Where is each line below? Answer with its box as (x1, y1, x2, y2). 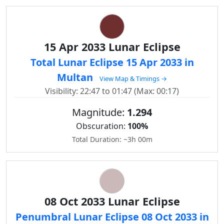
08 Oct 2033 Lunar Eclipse (44, 194, 180, 208)
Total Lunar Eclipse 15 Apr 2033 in (30, 55, 194, 69)
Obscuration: (76, 120, 127, 131)
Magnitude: (72, 105, 127, 119)
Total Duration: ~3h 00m (71, 134, 152, 144)
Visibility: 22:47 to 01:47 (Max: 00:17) (45, 85, 179, 96)
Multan (57, 70, 95, 84)
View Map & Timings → (99, 74, 167, 83)
